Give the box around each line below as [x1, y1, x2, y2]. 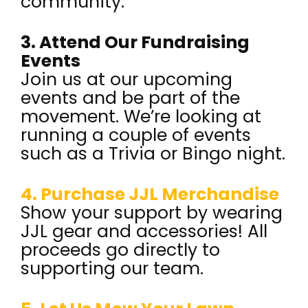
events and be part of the [21, 86, 240, 110]
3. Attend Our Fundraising [21, 30, 250, 54]
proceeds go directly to [21, 238, 220, 262]
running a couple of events [21, 123, 251, 147]
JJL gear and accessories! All [21, 219, 267, 243]
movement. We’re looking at [21, 104, 261, 129]
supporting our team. [21, 256, 203, 280]
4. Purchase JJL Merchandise [21, 182, 279, 206]
